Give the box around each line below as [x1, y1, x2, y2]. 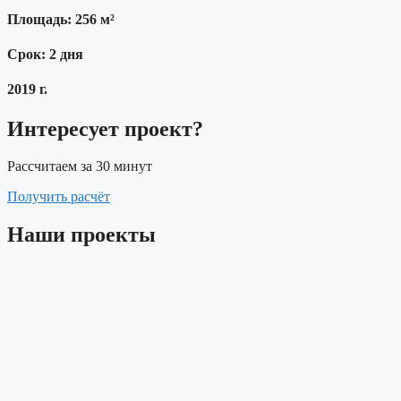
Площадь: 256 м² [7, 11, 115, 27]
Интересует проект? [7, 116, 203, 141]
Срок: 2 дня [7, 47, 83, 63]
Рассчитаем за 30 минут [7, 158, 152, 175]
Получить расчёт [7, 189, 110, 205]
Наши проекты [7, 223, 156, 247]
